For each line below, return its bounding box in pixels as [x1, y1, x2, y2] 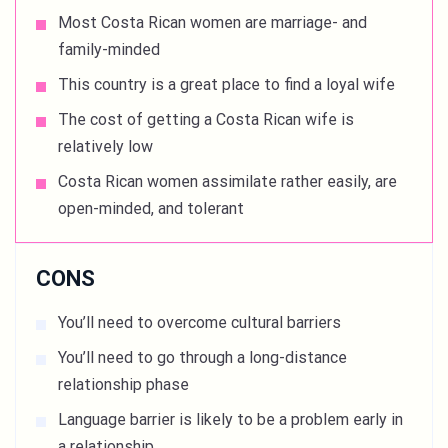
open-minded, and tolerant [58, 198, 244, 218]
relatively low [58, 136, 153, 156]
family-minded [58, 39, 160, 59]
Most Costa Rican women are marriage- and [58, 12, 367, 32]
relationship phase [58, 374, 189, 394]
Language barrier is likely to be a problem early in [58, 409, 403, 429]
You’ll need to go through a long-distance [58, 347, 347, 367]
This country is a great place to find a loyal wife [58, 74, 395, 94]
